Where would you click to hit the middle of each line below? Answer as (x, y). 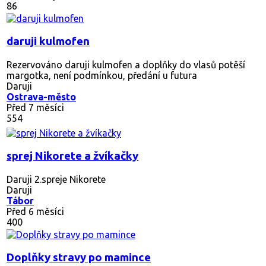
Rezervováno (34, 64)
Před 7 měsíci (35, 107)
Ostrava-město (41, 96)
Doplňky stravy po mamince (79, 257)
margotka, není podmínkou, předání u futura (102, 75)
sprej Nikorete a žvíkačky (72, 156)
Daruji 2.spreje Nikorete (56, 179)
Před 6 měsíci (35, 211)
